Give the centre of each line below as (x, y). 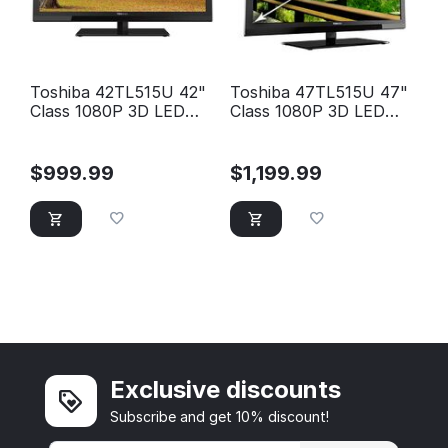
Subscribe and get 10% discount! (220, 416)
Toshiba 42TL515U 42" (118, 92)
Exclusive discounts (226, 389)
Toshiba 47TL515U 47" (319, 92)
